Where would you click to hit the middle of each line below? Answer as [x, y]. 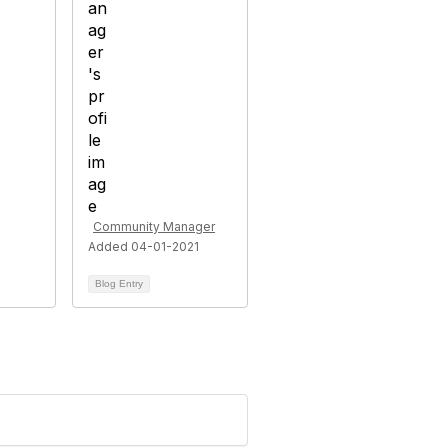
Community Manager [154, 226]
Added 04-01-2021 [143, 246]
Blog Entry [119, 283]
